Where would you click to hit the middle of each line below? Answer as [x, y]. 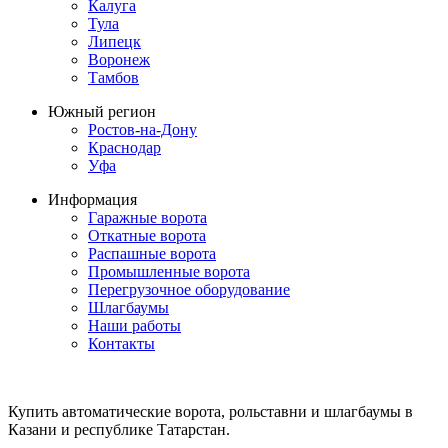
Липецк [114, 41]
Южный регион [102, 111]
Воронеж [119, 59]
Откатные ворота [147, 235]
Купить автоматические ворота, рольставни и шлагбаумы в [210, 411]
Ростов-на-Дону [142, 129]
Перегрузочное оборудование [189, 289]
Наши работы [134, 325]
